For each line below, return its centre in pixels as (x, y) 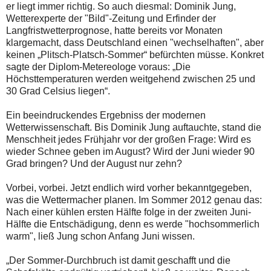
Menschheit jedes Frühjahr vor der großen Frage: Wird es (129, 140)
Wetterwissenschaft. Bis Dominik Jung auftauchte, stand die (134, 128)
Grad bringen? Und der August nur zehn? (94, 164)
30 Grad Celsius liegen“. (58, 91)
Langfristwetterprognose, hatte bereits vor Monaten (114, 31)
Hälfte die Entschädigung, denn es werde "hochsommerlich (133, 224)
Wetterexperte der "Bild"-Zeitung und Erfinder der (111, 19)
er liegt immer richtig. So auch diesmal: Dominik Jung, (121, 7)
